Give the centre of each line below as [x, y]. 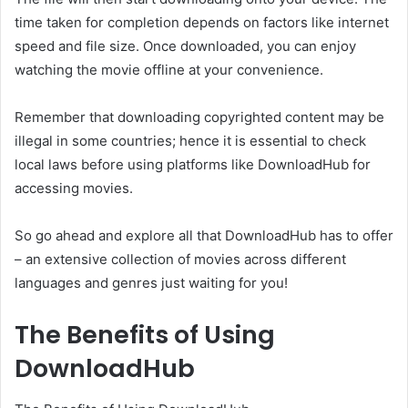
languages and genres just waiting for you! [151, 283]
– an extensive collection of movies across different [180, 260]
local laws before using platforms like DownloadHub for [193, 165]
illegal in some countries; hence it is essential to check [190, 141]
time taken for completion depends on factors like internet [202, 23]
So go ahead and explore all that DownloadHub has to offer [204, 236]
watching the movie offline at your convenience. [169, 70]
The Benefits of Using [145, 335]
